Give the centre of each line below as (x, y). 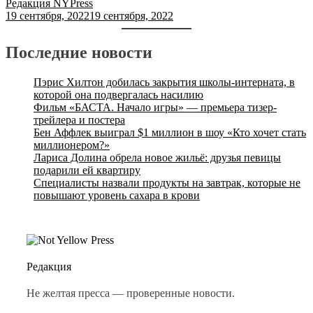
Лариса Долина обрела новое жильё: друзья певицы (157, 157)
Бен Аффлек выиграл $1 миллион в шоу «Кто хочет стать (170, 132)
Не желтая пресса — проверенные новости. (131, 293)
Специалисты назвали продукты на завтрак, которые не (167, 182)
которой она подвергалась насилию (118, 94)
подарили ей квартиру (87, 170)
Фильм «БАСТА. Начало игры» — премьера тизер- (155, 107)
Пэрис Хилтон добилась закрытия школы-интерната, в (164, 82)
